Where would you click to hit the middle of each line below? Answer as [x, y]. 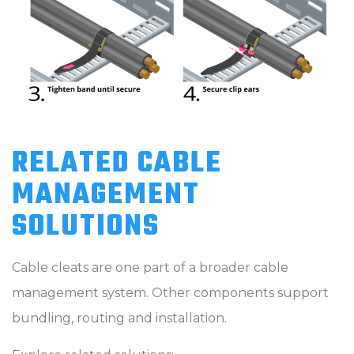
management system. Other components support [170, 292]
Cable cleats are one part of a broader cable [150, 267]
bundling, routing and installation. [119, 318]
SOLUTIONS [86, 227]
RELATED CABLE [117, 164]
